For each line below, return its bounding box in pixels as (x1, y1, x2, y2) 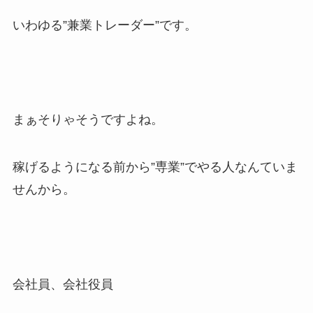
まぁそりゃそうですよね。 (12, 112, 163, 127)
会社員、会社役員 (12, 277, 113, 291)
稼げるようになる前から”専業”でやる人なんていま (12, 159, 298, 174)
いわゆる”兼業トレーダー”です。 (12, 17, 197, 32)
